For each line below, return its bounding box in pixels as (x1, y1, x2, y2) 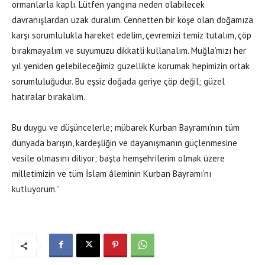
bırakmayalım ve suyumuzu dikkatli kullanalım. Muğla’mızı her (12, 44, 246, 56)
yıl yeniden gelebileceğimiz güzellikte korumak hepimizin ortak (12, 60, 250, 72)
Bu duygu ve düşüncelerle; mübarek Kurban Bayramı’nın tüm (12, 121, 240, 133)
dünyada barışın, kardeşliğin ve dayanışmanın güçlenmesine (12, 137, 237, 148)
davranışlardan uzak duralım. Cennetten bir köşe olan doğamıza (12, 14, 253, 25)
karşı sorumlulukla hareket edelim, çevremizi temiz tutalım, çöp (12, 29, 251, 41)
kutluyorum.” (12, 183, 59, 195)
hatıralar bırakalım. (12, 91, 85, 102)
